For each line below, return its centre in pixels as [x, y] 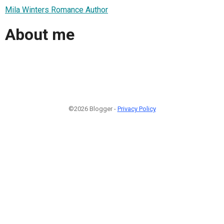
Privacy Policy [136, 108]
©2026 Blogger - [93, 108]
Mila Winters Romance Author [56, 9]
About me [40, 35]
